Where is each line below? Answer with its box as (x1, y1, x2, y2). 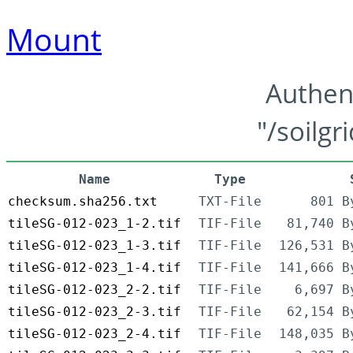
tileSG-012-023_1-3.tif (8, 238, 181, 254)
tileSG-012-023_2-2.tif (8, 282, 181, 298)
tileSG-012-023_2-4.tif (8, 326, 181, 342)
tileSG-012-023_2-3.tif (8, 304, 181, 320)
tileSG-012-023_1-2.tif (8, 216, 181, 232)
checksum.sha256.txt (8, 194, 158, 210)
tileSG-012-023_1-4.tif (8, 260, 181, 276)
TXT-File (199, 194, 262, 210)
